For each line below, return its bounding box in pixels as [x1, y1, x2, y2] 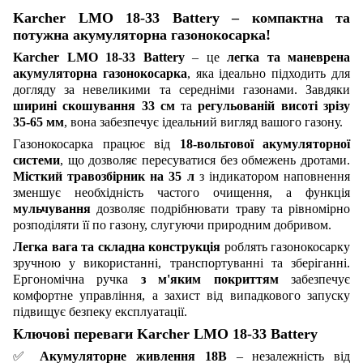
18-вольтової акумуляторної [179, 136, 350, 151]
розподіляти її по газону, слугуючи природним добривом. [13, 217, 331, 232]
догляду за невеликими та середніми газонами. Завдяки [13, 82, 350, 96]
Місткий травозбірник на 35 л [13, 169, 194, 183]
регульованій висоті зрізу [198, 98, 351, 113]
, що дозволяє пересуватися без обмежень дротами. [60, 152, 350, 167]
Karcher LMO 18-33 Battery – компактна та [13, 9, 350, 26]
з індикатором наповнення [194, 169, 351, 183]
